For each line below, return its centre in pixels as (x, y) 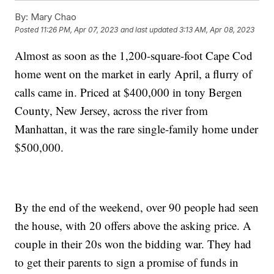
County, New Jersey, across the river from (112, 111)
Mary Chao (53, 17)
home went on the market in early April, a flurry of (134, 74)
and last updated (149, 30)
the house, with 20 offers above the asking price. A (133, 226)
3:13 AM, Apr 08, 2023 (217, 30)
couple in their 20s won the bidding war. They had (133, 244)
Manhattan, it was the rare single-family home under (137, 129)
